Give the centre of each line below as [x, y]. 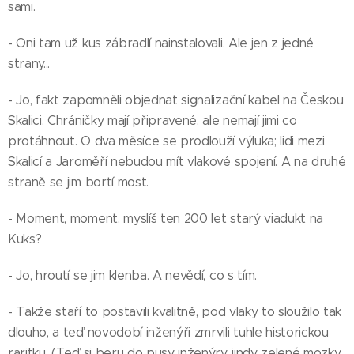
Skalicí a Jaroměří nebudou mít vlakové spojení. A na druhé [177, 162]
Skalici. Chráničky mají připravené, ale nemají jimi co [153, 121]
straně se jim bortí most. [78, 182]
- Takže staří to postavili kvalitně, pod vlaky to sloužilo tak [175, 312]
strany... [29, 64]
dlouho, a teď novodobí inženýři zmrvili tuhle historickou [168, 332]
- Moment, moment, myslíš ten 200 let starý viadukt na [166, 218]
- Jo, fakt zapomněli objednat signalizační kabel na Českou [176, 100]
